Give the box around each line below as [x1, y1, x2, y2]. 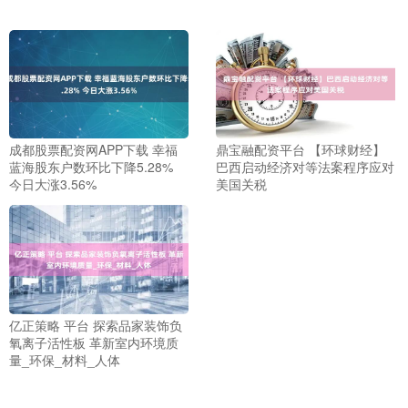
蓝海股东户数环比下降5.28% [9, 158, 173, 177]
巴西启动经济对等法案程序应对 [215, 158, 394, 177]
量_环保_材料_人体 [9, 350, 120, 369]
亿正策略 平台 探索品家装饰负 [9, 315, 182, 334]
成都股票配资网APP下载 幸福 [9, 140, 178, 159]
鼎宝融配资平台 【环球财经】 [215, 140, 385, 159]
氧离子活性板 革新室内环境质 [9, 332, 178, 352]
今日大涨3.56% [9, 175, 97, 194]
